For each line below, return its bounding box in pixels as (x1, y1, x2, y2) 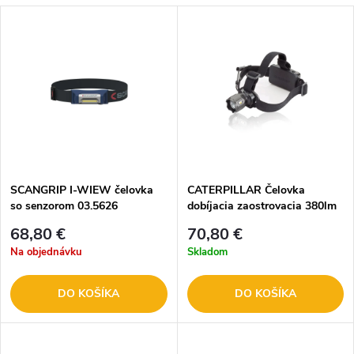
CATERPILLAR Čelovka (186, 182, 305, 198)
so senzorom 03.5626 (10, 198, 118, 213)
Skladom (186, 245, 228, 260)
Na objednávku (10, 245, 82, 260)
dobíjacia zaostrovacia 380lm (186, 198, 337, 213)
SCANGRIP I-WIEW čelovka (10, 182, 153, 198)
